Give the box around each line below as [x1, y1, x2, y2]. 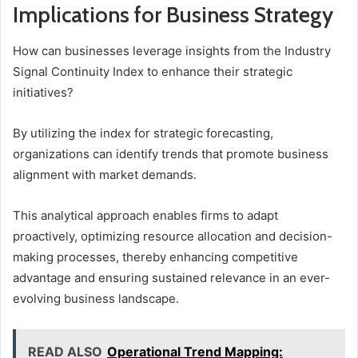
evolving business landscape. [13, 290, 179, 306]
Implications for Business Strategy [13, 2, 333, 29]
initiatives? [13, 84, 74, 100]
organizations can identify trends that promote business [13, 145, 328, 161]
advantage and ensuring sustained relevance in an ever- [13, 269, 330, 285]
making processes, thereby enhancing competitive [13, 249, 298, 265]
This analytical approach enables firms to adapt [13, 207, 278, 223]
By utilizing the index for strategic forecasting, [13, 125, 273, 141]
